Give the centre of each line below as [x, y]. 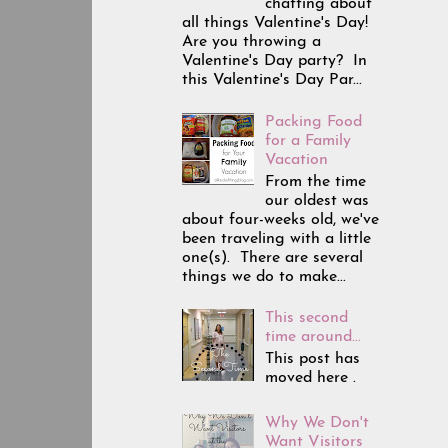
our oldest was [317, 200]
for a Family [308, 140]
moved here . [311, 378]
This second [307, 318]
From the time [316, 181]
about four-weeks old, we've [280, 219]
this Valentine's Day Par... [272, 80]
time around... [313, 337]
